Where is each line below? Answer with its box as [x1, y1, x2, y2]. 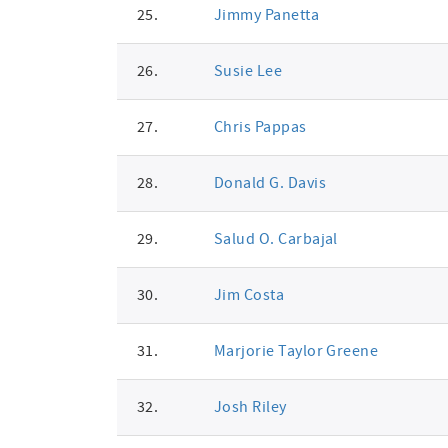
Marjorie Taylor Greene [213, 341, 379, 361]
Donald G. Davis [213, 173, 326, 193]
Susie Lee [213, 61, 283, 81]
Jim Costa [213, 285, 285, 305]
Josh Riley [213, 397, 287, 417]
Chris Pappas [213, 117, 307, 137]
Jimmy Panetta [213, 5, 320, 25]
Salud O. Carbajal [213, 229, 338, 249]
